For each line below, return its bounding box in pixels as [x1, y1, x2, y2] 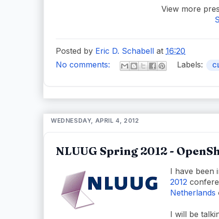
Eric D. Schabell [95, 45, 154, 56]
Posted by [56, 45, 95, 56]
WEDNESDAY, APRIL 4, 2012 [51, 116, 139, 124]
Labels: [177, 60, 205, 70]
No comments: [56, 60, 112, 70]
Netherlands [170, 187, 216, 197]
